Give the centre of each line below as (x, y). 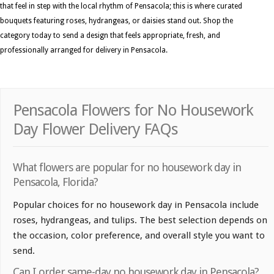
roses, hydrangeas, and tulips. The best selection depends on (140, 220)
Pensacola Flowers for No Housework (133, 110)
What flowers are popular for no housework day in (127, 168)
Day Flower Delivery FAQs (95, 129)
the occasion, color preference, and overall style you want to (139, 236)
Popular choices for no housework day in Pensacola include (136, 205)
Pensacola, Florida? (55, 182)
